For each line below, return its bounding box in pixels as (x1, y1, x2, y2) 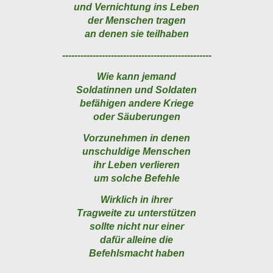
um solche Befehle (93, 173, 180, 184)
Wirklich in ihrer (101, 194, 172, 205)
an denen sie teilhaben (84, 29, 189, 40)
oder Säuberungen (93, 112, 180, 122)
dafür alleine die (100, 235, 173, 246)
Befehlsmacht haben (88, 248, 185, 259)
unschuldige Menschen (82, 146, 191, 157)
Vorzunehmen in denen (83, 133, 190, 144)
